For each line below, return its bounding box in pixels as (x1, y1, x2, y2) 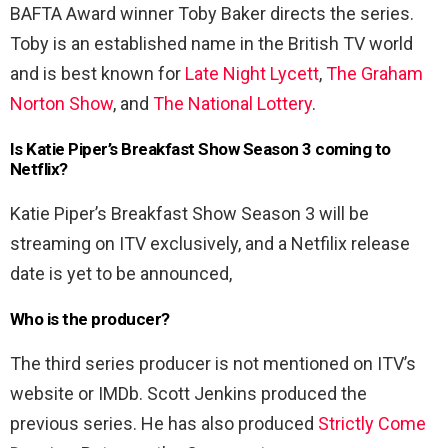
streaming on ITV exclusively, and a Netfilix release (10, 232, 410, 254)
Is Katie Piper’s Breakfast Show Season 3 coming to (10, 138, 391, 159)
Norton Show (10, 92, 113, 114)
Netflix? (10, 158, 68, 179)
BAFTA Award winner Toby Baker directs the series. (10, 2, 414, 24)
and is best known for (10, 62, 185, 84)
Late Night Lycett (185, 62, 319, 84)
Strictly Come (318, 412, 426, 434)
